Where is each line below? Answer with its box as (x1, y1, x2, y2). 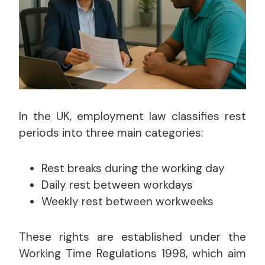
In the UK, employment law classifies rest (19, 108, 246, 124)
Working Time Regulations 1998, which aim (19, 245, 246, 261)
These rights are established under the (19, 229, 246, 244)
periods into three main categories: (19, 125, 203, 140)
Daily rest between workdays (41, 177, 193, 192)
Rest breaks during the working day (41, 160, 225, 176)
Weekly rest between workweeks (41, 193, 214, 209)
